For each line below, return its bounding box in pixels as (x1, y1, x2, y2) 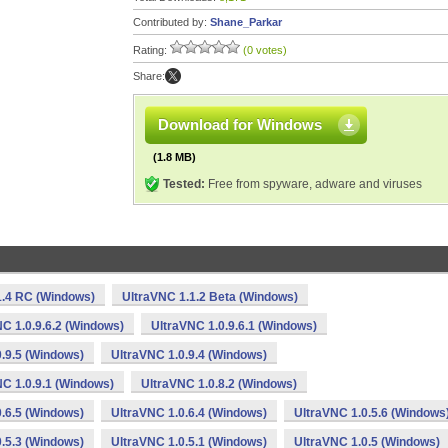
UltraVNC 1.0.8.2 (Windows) (141, 377, 297, 391)
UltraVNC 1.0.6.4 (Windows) (111, 406, 267, 420)
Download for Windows (158, 116, 322, 133)
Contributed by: (133, 16, 210, 28)
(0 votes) (243, 44, 287, 56)
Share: (133, 70, 165, 82)
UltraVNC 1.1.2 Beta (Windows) (122, 290, 298, 304)
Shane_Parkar (210, 16, 282, 28)
